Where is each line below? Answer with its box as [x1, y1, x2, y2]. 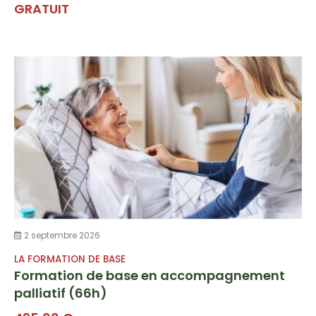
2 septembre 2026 [22, 229, 100, 241]
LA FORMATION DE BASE [14, 252, 126, 266]
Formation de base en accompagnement [14, 266, 285, 284]
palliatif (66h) [14, 284, 107, 302]
